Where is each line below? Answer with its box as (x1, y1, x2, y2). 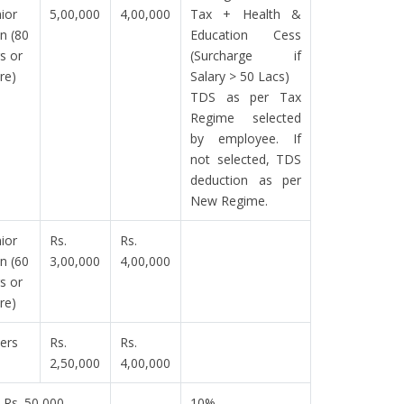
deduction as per (190, 171, 301, 188)
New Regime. (190, 192, 269, 209)
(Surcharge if (190, 47, 301, 64)
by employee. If (190, 130, 301, 147)
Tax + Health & (190, 5, 301, 23)
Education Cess (190, 26, 301, 43)
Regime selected (190, 109, 301, 126)
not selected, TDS (190, 151, 301, 168)
